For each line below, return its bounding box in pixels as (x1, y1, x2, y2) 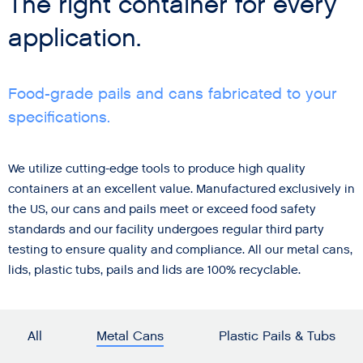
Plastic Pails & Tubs (219, 328, 336, 346)
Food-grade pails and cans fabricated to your (7, 83, 337, 105)
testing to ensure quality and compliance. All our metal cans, (7, 241, 352, 258)
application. (7, 22, 141, 55)
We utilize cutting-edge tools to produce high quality (7, 160, 305, 177)
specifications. (7, 107, 110, 128)
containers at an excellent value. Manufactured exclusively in (7, 181, 355, 198)
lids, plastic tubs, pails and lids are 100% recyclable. (7, 262, 301, 279)
